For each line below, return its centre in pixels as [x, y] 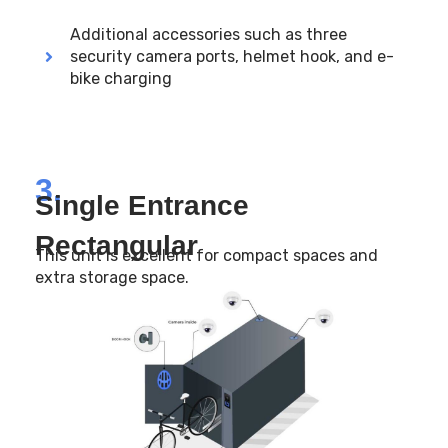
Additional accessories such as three [208, 34]
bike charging [121, 78]
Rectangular [116, 245]
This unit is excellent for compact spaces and [206, 255]
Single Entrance [142, 205]
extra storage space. [112, 277]
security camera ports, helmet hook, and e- [232, 56]
